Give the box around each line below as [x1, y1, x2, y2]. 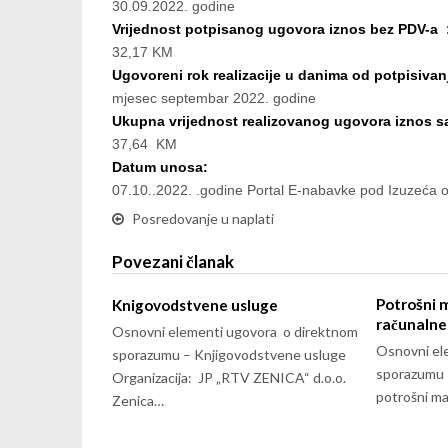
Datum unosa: [112, 159, 208, 175]
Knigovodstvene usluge [112, 296, 278, 314]
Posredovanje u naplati [132, 210, 274, 227]
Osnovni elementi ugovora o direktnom [112, 323, 358, 340]
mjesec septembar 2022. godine [112, 90, 316, 106]
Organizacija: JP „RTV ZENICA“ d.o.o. [112, 369, 346, 386]
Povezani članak [112, 251, 234, 272]
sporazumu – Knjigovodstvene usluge [112, 346, 346, 363]
